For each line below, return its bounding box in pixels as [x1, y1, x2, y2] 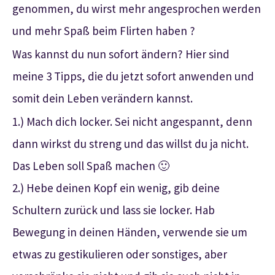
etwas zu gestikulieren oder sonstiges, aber [12, 246, 227, 261]
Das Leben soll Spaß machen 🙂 [12, 158, 169, 173]
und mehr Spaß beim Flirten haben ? [12, 23, 195, 38]
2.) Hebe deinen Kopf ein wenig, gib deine [12, 180, 220, 195]
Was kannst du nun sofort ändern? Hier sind [12, 46, 230, 61]
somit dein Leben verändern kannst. [12, 90, 193, 106]
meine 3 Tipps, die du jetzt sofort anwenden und [12, 68, 254, 83]
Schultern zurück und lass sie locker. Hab [12, 202, 215, 217]
